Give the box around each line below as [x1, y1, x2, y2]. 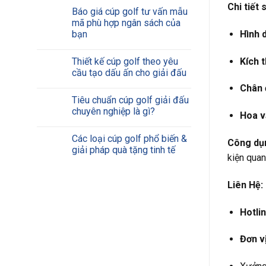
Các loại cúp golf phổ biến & [72, 133, 187, 144]
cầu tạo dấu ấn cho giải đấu [72, 67, 186, 78]
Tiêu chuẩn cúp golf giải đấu [72, 94, 189, 106]
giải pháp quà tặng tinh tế [72, 144, 175, 156]
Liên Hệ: [227, 179, 263, 191]
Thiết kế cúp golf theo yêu [72, 56, 178, 67]
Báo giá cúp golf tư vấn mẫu [72, 6, 188, 17]
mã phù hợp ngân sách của [72, 17, 180, 28]
